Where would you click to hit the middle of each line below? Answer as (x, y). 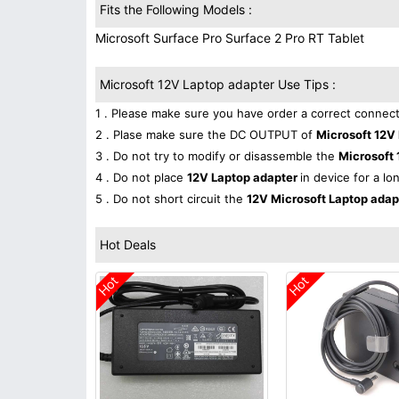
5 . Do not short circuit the (171, 199)
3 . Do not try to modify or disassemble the (217, 156)
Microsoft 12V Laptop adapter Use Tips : (218, 84)
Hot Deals (128, 244)
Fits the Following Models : (176, 9)
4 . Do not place (141, 177)
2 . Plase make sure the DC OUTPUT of (206, 134)
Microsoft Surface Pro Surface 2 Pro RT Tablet (230, 38)
